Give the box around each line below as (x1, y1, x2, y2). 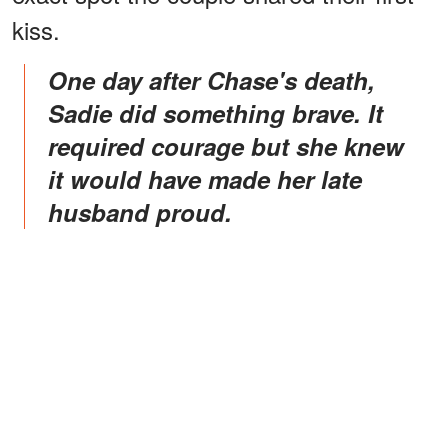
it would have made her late (48, 161, 362, 196)
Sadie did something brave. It (48, 95, 383, 130)
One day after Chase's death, (48, 62, 67, 97)
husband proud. (48, 194, 232, 229)
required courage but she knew (48, 128, 404, 163)
